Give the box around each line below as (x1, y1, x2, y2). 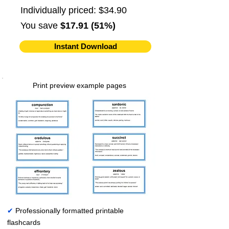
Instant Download (54, 42, 117, 51)
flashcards (7, 218, 40, 226)
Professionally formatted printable (13, 207, 124, 215)
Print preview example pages (32, 81, 126, 89)
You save (20, 20, 60, 31)
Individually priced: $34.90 (20, 5, 127, 15)
